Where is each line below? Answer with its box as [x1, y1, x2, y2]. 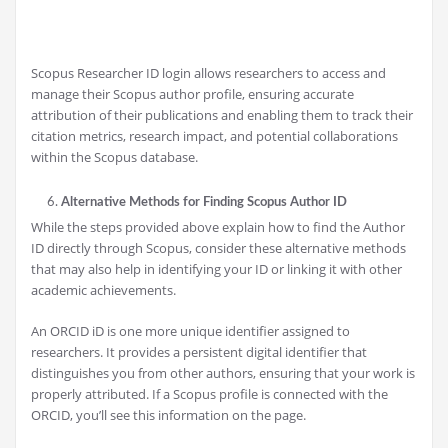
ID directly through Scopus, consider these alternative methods [31, 239, 406, 258]
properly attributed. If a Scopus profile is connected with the [31, 385, 388, 404]
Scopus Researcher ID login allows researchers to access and [31, 64, 386, 83]
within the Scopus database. [31, 148, 198, 167]
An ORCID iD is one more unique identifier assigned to [31, 322, 350, 341]
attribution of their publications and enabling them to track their [31, 106, 413, 125]
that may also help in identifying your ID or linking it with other [31, 260, 402, 279]
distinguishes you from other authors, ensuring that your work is [31, 364, 415, 383]
